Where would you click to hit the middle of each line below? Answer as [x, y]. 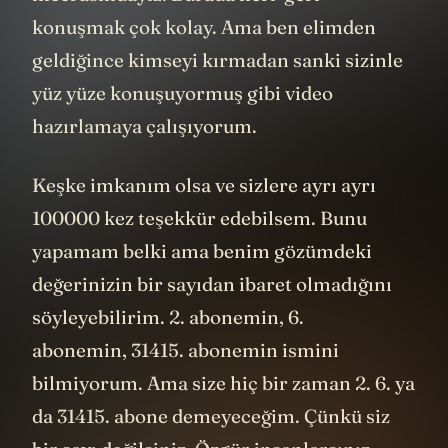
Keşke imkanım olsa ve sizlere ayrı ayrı [204, 185]
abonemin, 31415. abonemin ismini [185, 350]
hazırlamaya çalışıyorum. [144, 125]
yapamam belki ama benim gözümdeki [202, 251]
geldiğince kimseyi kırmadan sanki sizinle [217, 59]
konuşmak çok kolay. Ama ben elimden [204, 26]
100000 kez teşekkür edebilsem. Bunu [199, 218]
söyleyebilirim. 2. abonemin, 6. [168, 317]
